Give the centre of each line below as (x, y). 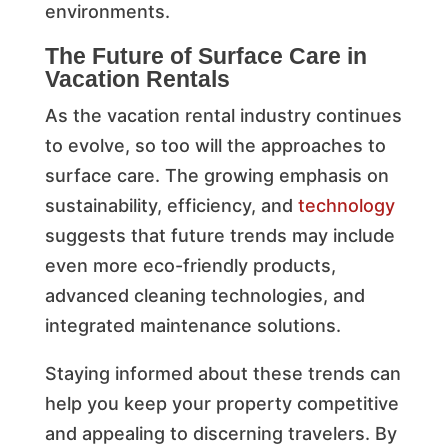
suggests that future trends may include (219, 235)
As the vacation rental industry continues (223, 115)
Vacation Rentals (137, 78)
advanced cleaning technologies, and (204, 295)
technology (346, 205)
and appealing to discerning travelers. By (220, 433)
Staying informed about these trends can (222, 373)
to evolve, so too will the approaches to (215, 145)
